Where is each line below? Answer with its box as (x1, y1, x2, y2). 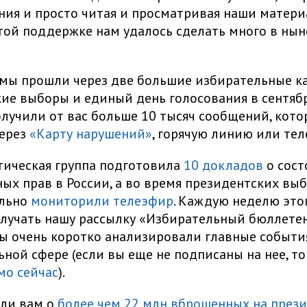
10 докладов (183, 156, 263, 175)
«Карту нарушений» (29, 125, 152, 143)
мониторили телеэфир (27, 192, 173, 210)
